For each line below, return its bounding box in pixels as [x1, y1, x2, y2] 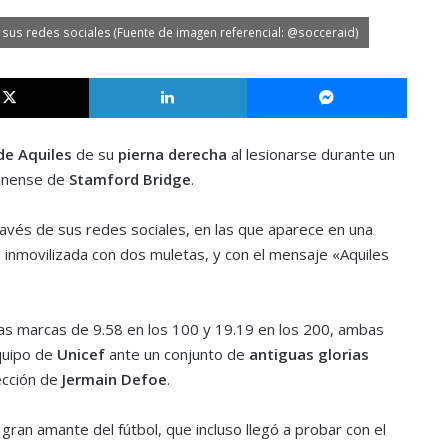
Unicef [56, 343, 105, 364]
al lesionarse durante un [226, 143, 395, 164]
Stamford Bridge [68, 168, 191, 189]
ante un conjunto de [104, 343, 249, 364]
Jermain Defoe [57, 368, 167, 389]
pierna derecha [117, 143, 227, 164]
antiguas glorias [248, 343, 369, 364]
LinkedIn [245, 67, 297, 86]
